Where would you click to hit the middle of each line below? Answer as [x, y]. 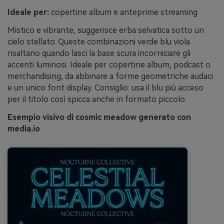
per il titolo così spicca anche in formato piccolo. [97, 99]
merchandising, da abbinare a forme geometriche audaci [110, 76]
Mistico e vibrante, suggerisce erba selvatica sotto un [106, 30]
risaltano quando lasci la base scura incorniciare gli [99, 53]
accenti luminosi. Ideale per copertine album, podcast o [109, 65]
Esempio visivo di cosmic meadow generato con [99, 117]
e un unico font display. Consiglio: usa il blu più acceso [105, 88]
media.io [24, 128]
